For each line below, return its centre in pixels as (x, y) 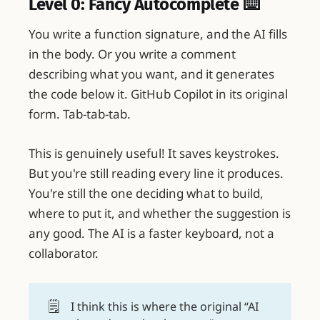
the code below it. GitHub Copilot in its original (158, 94)
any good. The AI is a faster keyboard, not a (151, 234)
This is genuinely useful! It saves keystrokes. (154, 154)
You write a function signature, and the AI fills (158, 34)
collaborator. (64, 254)
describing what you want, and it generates (151, 74)
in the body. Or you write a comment (132, 54)
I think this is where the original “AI (164, 306)
